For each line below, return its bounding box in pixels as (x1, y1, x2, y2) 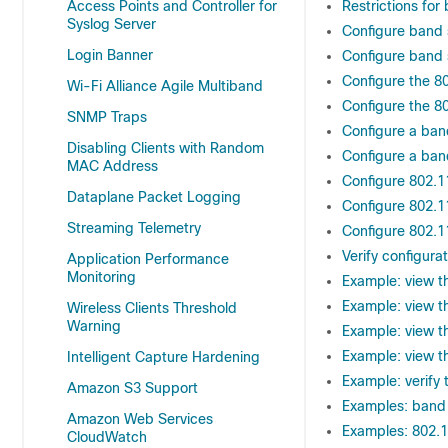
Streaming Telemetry (67, 220, 201, 236)
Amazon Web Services (67, 411, 213, 427)
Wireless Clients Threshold (67, 300, 237, 316)
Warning (67, 318, 121, 334)
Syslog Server (67, 16, 156, 32)
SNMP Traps (67, 109, 147, 125)
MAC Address (67, 158, 158, 174)
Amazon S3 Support (67, 380, 198, 396)
